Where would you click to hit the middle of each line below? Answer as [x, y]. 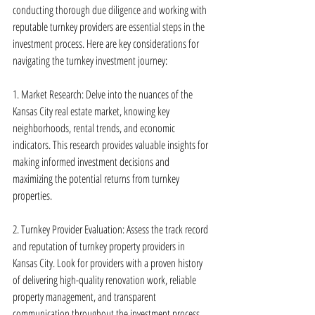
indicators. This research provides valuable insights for [111, 145]
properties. [32, 195]
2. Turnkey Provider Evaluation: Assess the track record [111, 229]
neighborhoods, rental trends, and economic [95, 128]
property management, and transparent [85, 297]
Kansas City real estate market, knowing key [92, 111]
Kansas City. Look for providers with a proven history [109, 263]
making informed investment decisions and [92, 162]
